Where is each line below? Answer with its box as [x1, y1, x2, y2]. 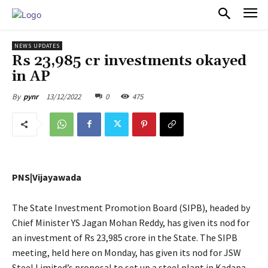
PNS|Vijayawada [12, 170, 81, 183]
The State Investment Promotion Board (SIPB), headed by [12, 201, 250, 214]
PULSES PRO [41, 7, 129, 22]
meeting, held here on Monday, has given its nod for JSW [12, 246, 241, 258]
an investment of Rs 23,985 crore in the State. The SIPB [12, 231, 237, 243]
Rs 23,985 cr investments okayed [12, 51, 246, 70]
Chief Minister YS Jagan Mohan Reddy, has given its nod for [12, 216, 249, 229]
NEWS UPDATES [14, 41, 60, 50]
